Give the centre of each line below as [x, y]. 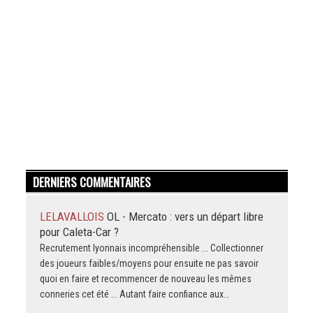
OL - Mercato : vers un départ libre [185, 217]
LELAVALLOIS [73, 217]
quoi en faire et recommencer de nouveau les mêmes [145, 279]
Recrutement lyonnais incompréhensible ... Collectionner [151, 248]
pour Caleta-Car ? [79, 232]
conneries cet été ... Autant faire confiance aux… [134, 294]
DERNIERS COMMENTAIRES [92, 182]
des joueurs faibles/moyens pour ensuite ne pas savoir [149, 264]
